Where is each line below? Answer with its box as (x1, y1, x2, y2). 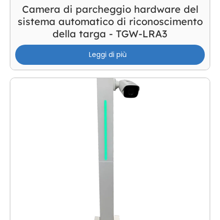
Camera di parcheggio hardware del (22, 3, 198, 16)
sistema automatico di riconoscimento (17, 15, 203, 28)
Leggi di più (88, 50, 127, 60)
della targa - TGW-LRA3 (53, 27, 167, 40)
